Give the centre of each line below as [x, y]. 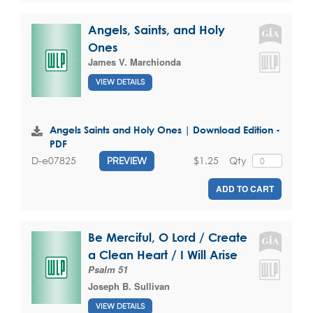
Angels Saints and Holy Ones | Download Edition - [165, 129]
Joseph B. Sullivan [129, 286]
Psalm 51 [108, 269]
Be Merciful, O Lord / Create [168, 237]
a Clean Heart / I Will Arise [163, 254]
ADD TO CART [245, 188]
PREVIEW [127, 160]
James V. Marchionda [134, 61]
